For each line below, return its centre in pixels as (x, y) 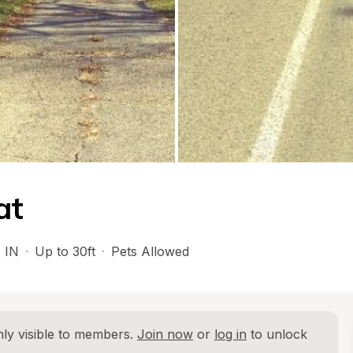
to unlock (277, 334)
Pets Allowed (150, 251)
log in (230, 334)
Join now (165, 334)
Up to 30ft (65, 251)
